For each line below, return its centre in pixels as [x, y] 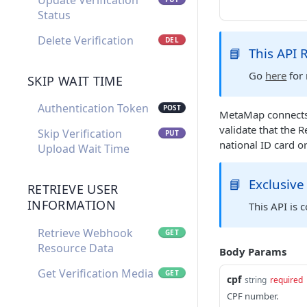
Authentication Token [93, 109]
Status [54, 15]
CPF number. [253, 296]
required [286, 280]
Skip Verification [80, 134]
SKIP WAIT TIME [75, 81]
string [256, 280]
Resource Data [76, 248]
